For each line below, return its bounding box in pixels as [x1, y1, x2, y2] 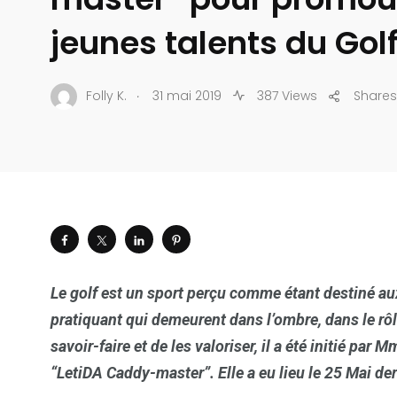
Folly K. [86, 87, 127, 105]
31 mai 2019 [152, 87, 222, 105]
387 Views [253, 87, 317, 105]
